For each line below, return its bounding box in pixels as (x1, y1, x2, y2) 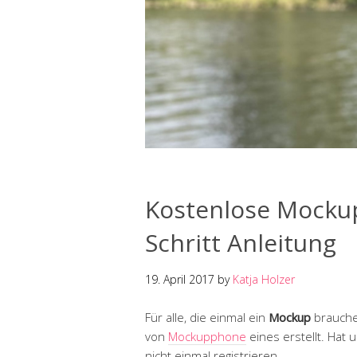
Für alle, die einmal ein (145, 308, 269, 325)
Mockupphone (168, 328, 246, 344)
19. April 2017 (145, 271, 214, 287)
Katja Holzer (233, 271, 295, 287)
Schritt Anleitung (145, 226, 336, 259)
